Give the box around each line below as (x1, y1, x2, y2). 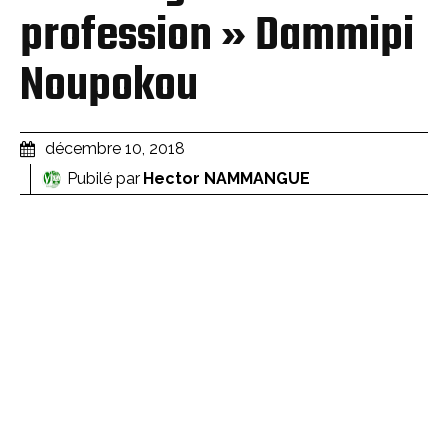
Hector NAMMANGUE (143, 168, 310, 188)
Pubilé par (67, 168, 140, 188)
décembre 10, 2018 (45, 138, 185, 158)
